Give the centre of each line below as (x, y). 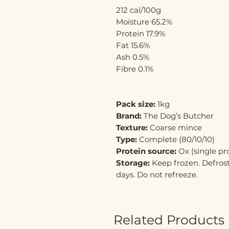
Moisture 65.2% (144, 21)
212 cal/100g (139, 10)
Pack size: (136, 104)
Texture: (132, 127)
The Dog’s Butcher (178, 116)
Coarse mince (175, 127)
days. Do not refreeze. (157, 174)
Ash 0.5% (133, 57)
